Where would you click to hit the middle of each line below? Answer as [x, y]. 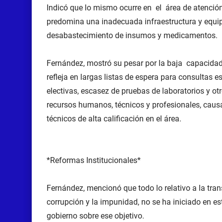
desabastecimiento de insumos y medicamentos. [132, 35]
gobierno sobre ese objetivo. [95, 216]
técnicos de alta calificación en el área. [115, 119]
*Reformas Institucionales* [95, 160]
